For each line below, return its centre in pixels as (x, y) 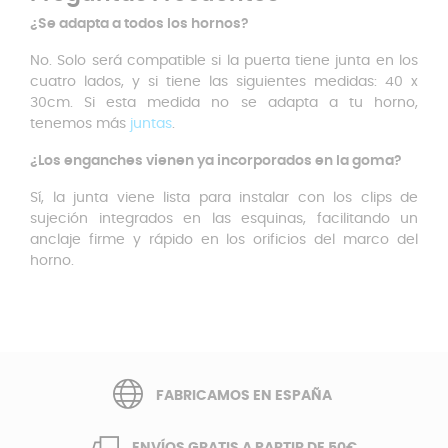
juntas (151, 124)
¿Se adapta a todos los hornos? (139, 24)
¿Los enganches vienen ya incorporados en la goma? (216, 161)
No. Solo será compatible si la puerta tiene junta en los (224, 61)
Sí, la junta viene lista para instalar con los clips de (224, 198)
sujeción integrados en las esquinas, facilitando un (224, 219)
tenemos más (80, 124)
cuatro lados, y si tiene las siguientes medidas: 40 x (224, 82)
